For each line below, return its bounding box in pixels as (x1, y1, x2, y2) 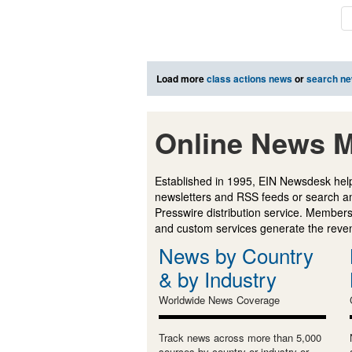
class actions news (207, 71, 292, 86)
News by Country (159, 240, 313, 269)
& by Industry (159, 263, 277, 293)
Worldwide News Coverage (159, 291, 280, 307)
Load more (156, 71, 207, 86)
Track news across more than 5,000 (159, 329, 321, 345)
